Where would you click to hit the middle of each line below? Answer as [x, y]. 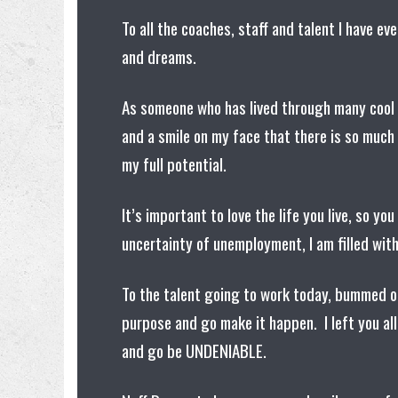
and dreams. [163, 56]
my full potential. [178, 163]
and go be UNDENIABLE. [198, 350]
